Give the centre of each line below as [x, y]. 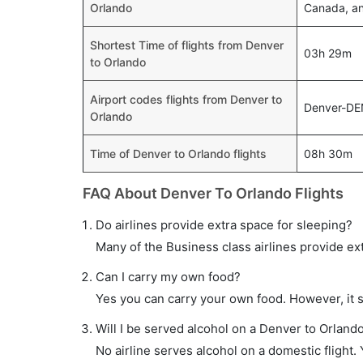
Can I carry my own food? [168, 277]
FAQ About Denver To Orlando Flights [213, 193]
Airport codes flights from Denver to [186, 99]
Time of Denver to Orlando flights [178, 154]
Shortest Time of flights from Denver [187, 45]
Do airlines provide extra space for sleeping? [224, 225]
